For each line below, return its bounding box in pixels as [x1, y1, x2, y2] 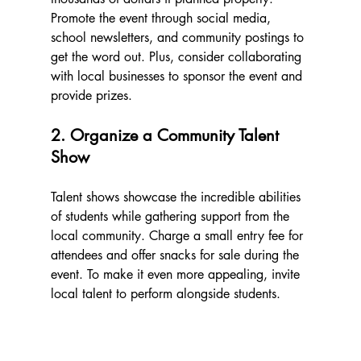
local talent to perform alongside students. [50, 285, 280, 303]
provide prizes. [50, 87, 132, 105]
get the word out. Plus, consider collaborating [50, 48, 305, 66]
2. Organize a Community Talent [50, 125, 284, 147]
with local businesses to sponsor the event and [50, 68, 306, 85]
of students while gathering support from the [50, 208, 293, 226]
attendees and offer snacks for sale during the [50, 247, 303, 264]
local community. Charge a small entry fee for [50, 227, 307, 245]
